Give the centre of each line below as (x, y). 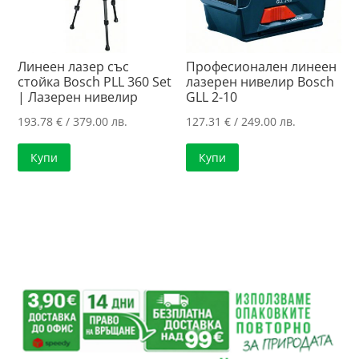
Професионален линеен (262, 66)
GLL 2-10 (212, 97)
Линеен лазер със (74, 66)
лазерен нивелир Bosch (260, 81)
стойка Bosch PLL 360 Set (95, 81)
